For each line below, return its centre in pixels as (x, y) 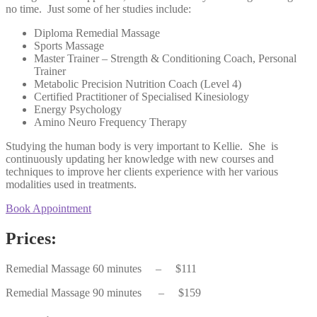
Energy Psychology (78, 110)
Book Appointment (48, 209)
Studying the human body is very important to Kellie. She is (142, 146)
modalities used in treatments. (71, 185)
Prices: (31, 239)
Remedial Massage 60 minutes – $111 (101, 269)
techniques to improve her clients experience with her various (142, 172)
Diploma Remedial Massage (97, 33)
